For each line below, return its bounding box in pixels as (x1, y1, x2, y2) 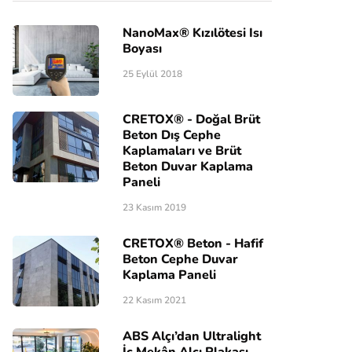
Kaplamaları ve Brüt (123, 141, 241, 159)
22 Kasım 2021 (123, 293, 186, 306)
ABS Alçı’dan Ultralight (123, 327, 261, 345)
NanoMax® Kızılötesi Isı (123, 24, 262, 42)
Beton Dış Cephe (123, 126, 221, 144)
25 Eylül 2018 (123, 67, 182, 80)
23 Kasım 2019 (123, 200, 186, 214)
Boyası (123, 39, 162, 57)
